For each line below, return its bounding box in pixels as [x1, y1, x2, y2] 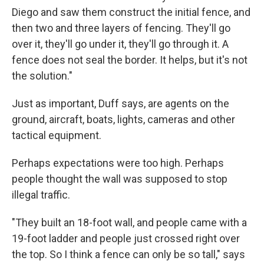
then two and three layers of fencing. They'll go [12, 22, 230, 35]
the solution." [12, 70, 72, 82]
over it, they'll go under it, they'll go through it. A [12, 38, 229, 51]
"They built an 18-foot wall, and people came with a [12, 216, 247, 229]
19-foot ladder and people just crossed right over [12, 232, 240, 245]
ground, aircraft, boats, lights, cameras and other [12, 113, 235, 126]
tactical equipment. [12, 129, 101, 142]
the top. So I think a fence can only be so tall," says [12, 248, 245, 261]
